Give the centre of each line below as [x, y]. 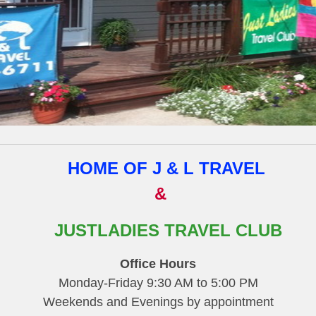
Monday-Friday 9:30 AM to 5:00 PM [158, 283]
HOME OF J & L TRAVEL [166, 168]
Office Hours [158, 264]
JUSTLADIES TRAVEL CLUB [168, 230]
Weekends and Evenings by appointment [158, 302]
